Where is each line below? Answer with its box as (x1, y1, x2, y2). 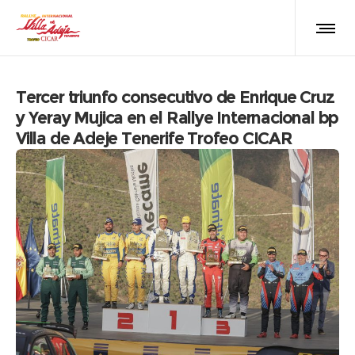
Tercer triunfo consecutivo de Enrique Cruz (16, 87, 334, 107)
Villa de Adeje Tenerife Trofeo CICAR (16, 128, 292, 148)
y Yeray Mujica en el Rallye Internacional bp (16, 108, 339, 128)
